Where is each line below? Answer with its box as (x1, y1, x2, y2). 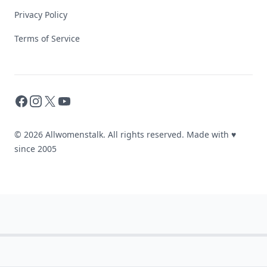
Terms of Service (14, 33, 80, 44)
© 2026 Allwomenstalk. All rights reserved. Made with (14, 129, 231, 140)
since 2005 (14, 143, 57, 154)
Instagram (28, 94, 75, 107)
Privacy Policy (14, 9, 67, 20)
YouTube (57, 94, 95, 107)
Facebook (14, 94, 57, 107)
